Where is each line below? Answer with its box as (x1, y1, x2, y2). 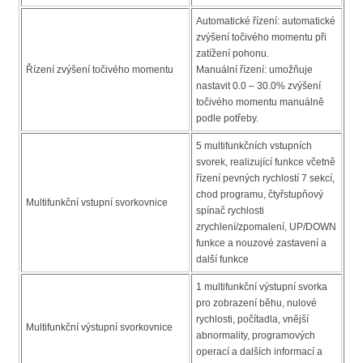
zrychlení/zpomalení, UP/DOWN (196, 221, 336, 233)
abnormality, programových (196, 330, 315, 342)
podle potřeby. (196, 113, 258, 125)
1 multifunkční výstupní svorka (196, 281, 327, 293)
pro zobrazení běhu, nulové (196, 297, 317, 310)
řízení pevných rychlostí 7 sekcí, (196, 173, 335, 185)
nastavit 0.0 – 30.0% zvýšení (196, 80, 321, 92)
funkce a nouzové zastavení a (196, 237, 327, 250)
